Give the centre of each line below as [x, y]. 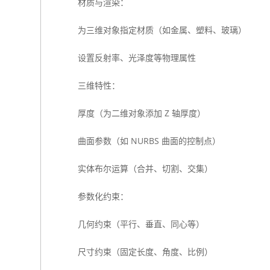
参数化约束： [103, 196]
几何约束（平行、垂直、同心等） [141, 224]
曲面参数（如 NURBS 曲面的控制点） [149, 141]
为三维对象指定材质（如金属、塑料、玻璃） [162, 30]
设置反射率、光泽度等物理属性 [137, 58]
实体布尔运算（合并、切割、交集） [145, 168]
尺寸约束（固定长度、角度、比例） [145, 252]
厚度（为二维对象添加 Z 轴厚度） [141, 113]
